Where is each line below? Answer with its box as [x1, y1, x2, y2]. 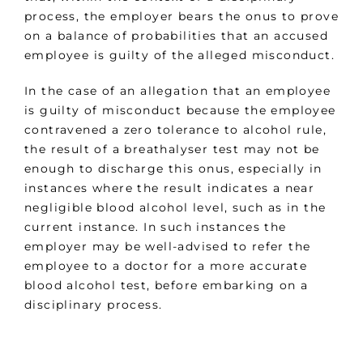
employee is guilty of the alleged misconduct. [24, 47, 335, 62]
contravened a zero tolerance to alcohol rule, [24, 122, 327, 137]
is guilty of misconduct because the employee [24, 102, 336, 117]
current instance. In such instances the [24, 219, 287, 234]
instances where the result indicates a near [24, 180, 315, 195]
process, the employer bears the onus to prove [24, 8, 339, 23]
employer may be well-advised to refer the [24, 238, 311, 254]
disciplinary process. [24, 297, 163, 312]
